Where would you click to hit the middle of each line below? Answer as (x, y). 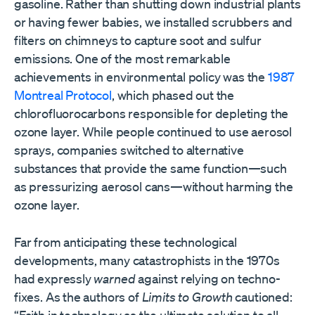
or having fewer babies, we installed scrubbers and (154, 22)
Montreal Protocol (63, 95)
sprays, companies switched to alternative (129, 150)
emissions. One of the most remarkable (122, 59)
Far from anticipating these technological (126, 242)
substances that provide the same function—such (150, 168)
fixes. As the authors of (78, 297)
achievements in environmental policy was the (141, 77)
